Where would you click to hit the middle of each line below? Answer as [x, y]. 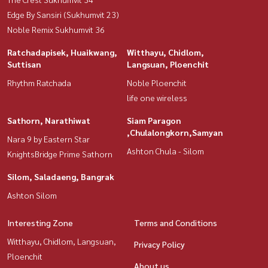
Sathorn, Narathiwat [49, 120]
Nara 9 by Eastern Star [48, 138]
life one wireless [157, 97]
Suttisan [24, 64]
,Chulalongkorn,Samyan [175, 132]
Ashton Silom [32, 195]
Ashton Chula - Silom [165, 150]
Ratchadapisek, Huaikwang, [62, 52]
